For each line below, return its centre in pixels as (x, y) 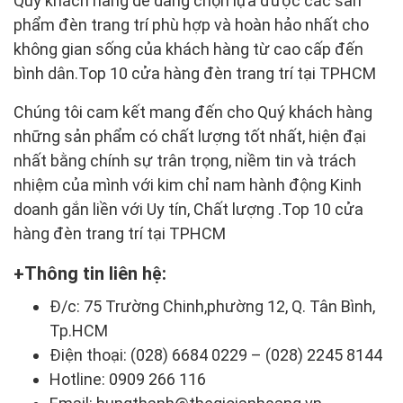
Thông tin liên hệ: (95, 273)
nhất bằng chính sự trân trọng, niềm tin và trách (185, 160)
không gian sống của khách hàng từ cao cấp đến (188, 49)
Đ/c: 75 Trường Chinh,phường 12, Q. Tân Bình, (212, 306)
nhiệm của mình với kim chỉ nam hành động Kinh (188, 184)
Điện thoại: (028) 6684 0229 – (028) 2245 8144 (216, 354)
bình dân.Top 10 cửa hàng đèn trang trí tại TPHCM (195, 73)
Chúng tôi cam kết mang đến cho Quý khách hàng (193, 112)
